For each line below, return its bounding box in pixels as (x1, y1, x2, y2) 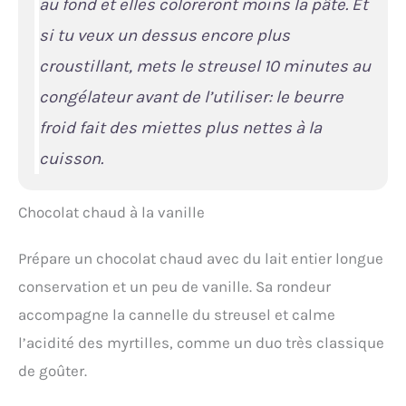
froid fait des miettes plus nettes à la (38, 117, 322, 138)
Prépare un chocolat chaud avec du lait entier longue (18, 248, 383, 267)
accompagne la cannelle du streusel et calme (18, 304, 335, 324)
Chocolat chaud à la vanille (18, 202, 205, 221)
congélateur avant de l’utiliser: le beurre (38, 86, 343, 107)
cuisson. (38, 148, 103, 169)
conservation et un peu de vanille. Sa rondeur (18, 276, 331, 295)
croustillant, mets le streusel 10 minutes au (38, 55, 371, 76)
